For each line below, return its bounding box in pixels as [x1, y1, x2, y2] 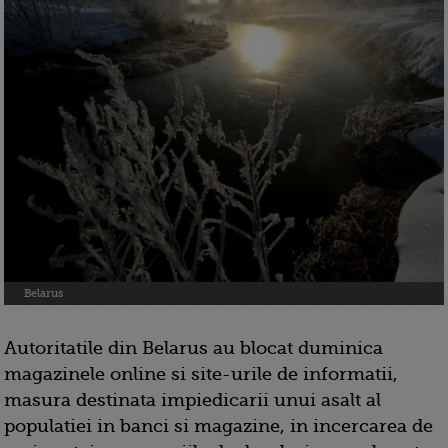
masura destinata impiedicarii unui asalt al [4, 390, 381, 411]
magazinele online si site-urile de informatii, [4, 364, 398, 385]
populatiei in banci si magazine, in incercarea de [4, 416, 433, 437]
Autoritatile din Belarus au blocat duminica [4, 338, 383, 359]
